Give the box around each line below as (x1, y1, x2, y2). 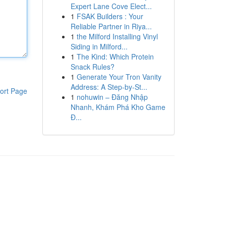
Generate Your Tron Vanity (76, 72, 161, 82)
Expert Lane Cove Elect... (70, 1, 152, 11)
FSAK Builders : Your (76, 11, 143, 21)
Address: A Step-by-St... (70, 82, 147, 92)
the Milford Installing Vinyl (76, 31, 158, 41)
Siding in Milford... (70, 41, 128, 51)
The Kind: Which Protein (76, 51, 154, 62)
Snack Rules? (70, 62, 115, 72)
